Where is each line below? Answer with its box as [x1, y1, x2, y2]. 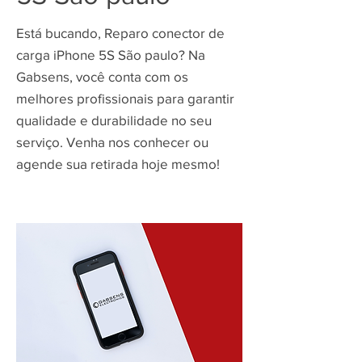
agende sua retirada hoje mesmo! [16, 156, 220, 171]
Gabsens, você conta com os [16, 69, 188, 84]
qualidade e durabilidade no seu [16, 112, 212, 128]
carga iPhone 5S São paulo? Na [16, 47, 205, 62]
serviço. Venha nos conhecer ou [16, 134, 208, 149]
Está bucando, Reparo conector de [16, 25, 225, 40]
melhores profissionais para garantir [16, 90, 234, 106]
